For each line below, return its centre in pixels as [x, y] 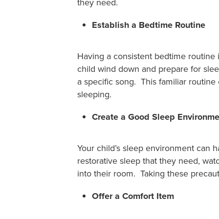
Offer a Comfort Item [133, 196]
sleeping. [95, 94]
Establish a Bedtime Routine [149, 25]
